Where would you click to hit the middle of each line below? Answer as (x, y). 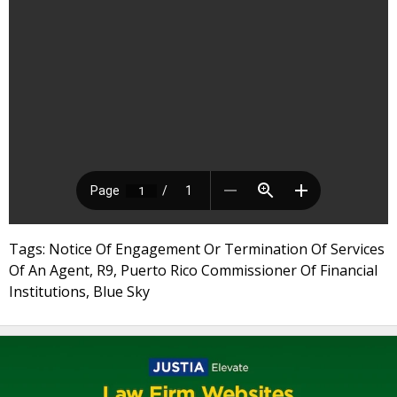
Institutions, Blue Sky (79, 292)
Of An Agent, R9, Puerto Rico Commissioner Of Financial (193, 270)
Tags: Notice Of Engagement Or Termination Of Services (197, 249)
